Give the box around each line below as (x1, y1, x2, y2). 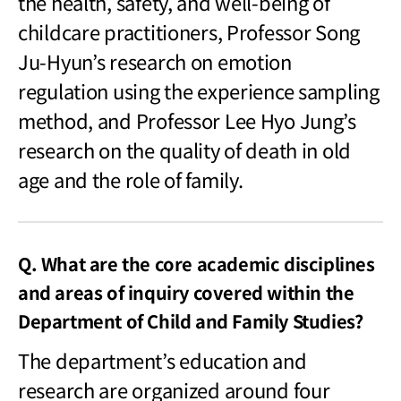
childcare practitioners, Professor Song (18, 16, 361, 46)
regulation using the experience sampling (18, 75, 380, 105)
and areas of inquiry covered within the (18, 278, 354, 305)
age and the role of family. (18, 164, 243, 193)
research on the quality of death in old (18, 134, 352, 164)
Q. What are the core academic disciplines (18, 250, 375, 277)
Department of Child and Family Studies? (18, 307, 363, 334)
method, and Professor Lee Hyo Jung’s (18, 105, 356, 134)
